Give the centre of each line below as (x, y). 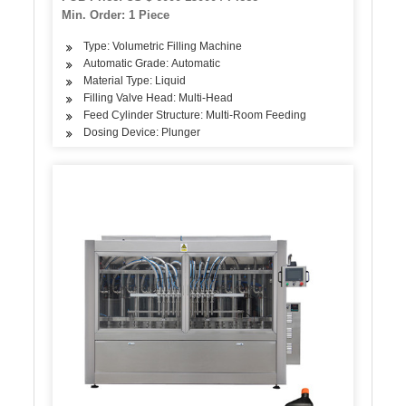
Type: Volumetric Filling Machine (163, 47)
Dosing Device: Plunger (142, 133)
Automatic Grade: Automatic (152, 64)
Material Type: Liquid (135, 81)
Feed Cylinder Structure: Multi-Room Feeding (195, 116)
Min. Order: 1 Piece (116, 15)
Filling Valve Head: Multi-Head (159, 98)
